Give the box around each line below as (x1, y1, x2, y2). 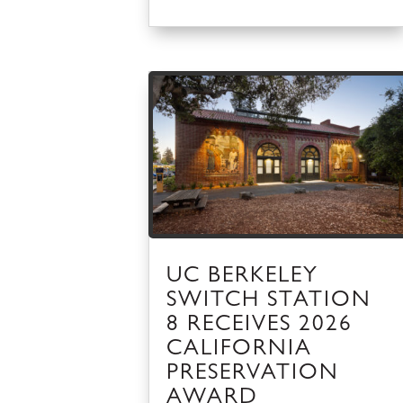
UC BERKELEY (166, 265, 319, 289)
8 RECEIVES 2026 (166, 314, 354, 337)
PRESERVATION (166, 363, 340, 386)
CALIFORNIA (166, 338, 313, 362)
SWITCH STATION (166, 290, 372, 313)
